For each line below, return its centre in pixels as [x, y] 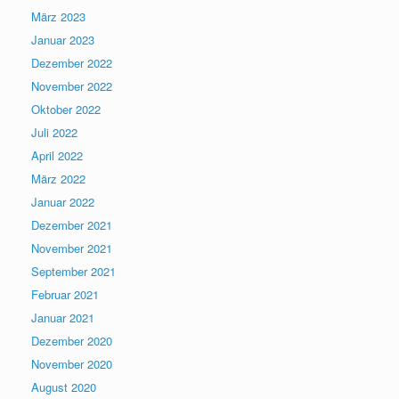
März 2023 [58, 16]
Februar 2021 [65, 294]
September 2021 [73, 271]
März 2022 [58, 178]
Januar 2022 [63, 201]
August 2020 [64, 387]
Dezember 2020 [72, 340]
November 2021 [72, 248]
